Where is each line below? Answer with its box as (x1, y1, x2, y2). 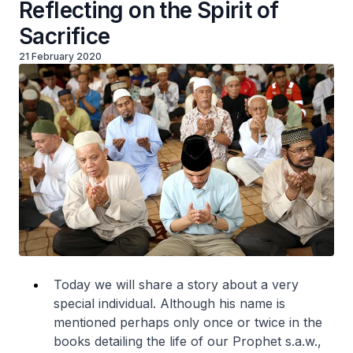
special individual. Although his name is (54, 295, 285, 311)
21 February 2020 (19, 50, 102, 62)
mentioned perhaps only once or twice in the (54, 314, 322, 330)
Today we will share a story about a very (54, 276, 299, 292)
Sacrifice (19, 23, 110, 50)
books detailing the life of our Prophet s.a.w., (54, 333, 321, 349)
